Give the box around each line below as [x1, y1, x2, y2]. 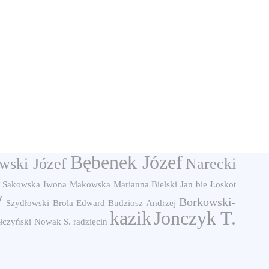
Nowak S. [34, 217, 71, 226]
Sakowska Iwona [2, 180, 67, 189]
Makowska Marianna [69, 180, 149, 189]
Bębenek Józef [70, 151, 183, 173]
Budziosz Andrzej [108, 198, 176, 208]
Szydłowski [6, 198, 50, 208]
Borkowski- [179, 195, 237, 208]
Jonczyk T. [153, 207, 237, 229]
